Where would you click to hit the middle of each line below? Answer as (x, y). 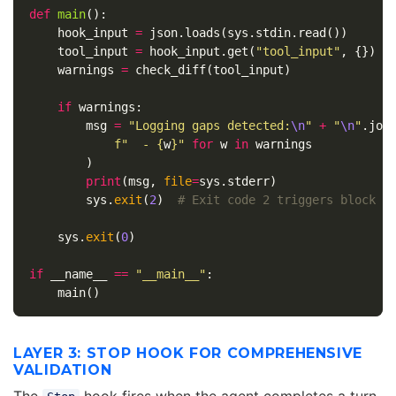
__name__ (78, 274)
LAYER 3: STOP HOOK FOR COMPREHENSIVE (188, 354)
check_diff (170, 70)
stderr (248, 182)
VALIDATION (63, 370)
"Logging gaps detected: (209, 126)
